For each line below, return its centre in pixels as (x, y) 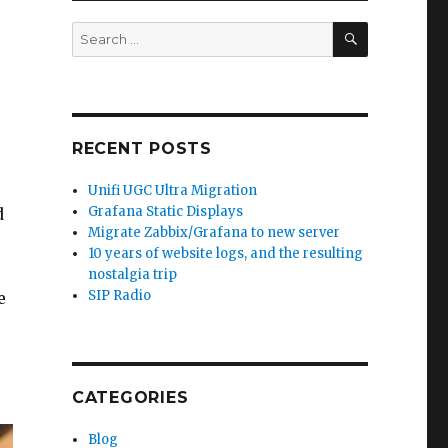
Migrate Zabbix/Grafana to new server (214, 232)
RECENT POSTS (141, 148)
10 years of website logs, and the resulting (226, 253)
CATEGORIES (130, 397)
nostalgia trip (133, 274)
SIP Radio (120, 295)
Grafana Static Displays (166, 211)
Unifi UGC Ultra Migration (173, 190)
